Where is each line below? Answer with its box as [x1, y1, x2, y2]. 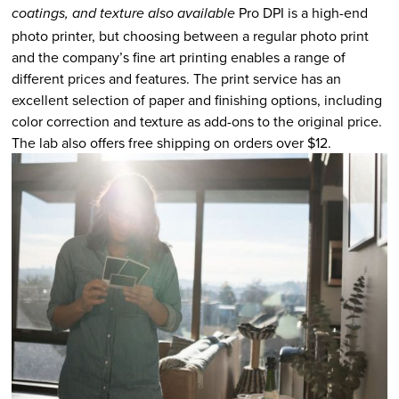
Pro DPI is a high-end [234, 3, 368, 23]
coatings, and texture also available [11, 5, 235, 23]
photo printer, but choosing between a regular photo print [11, 26, 369, 46]
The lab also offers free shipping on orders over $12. [11, 133, 331, 153]
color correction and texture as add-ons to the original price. [11, 111, 382, 132]
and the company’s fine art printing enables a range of [11, 47, 346, 68]
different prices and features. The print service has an [11, 69, 341, 89]
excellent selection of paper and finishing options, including [11, 90, 382, 110]
